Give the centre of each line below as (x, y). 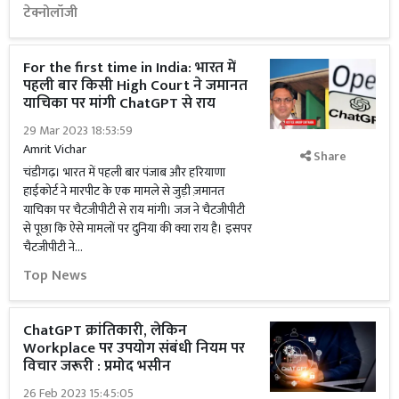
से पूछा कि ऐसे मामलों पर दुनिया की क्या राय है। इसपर (138, 228)
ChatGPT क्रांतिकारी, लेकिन (105, 330)
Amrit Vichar (55, 149)
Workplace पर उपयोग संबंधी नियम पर (134, 348)
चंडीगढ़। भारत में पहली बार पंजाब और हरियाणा (124, 172)
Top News (55, 276)
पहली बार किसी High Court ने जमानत (135, 85)
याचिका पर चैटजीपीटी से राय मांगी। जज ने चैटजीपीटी (134, 210)
